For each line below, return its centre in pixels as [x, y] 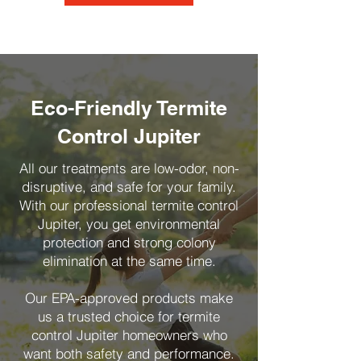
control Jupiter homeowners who [129, 335]
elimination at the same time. [129, 261]
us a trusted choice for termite [129, 316]
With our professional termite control [129, 205]
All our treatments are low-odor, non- [129, 168]
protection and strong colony [129, 242]
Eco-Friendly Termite [129, 108]
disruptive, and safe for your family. [129, 187]
